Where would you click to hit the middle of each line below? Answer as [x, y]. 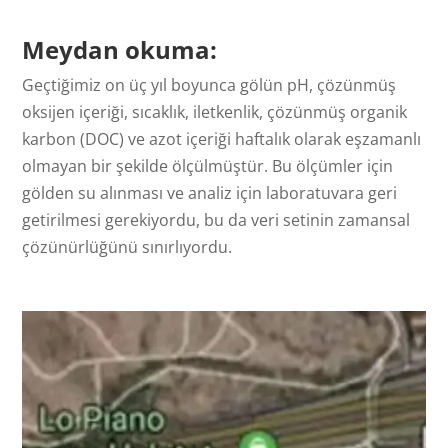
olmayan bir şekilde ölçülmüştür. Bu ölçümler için [208, 166]
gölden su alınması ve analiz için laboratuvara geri [210, 193]
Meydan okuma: [120, 50]
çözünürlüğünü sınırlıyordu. [127, 247]
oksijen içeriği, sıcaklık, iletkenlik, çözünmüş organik [215, 112]
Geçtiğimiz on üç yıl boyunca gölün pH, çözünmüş [209, 85]
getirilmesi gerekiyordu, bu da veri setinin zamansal [216, 220]
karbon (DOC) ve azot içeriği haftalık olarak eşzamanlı [222, 139]
